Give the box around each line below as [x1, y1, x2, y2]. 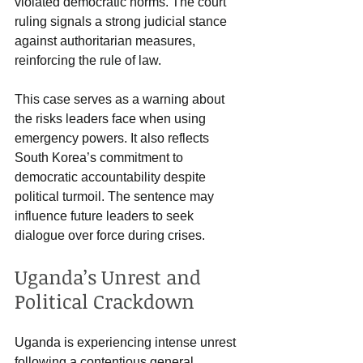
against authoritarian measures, [15, 34, 199, 49]
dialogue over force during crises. [15, 228, 205, 243]
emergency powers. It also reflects [15, 131, 212, 146]
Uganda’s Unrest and [15, 263, 206, 291]
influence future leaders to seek [15, 209, 197, 224]
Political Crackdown [15, 288, 194, 315]
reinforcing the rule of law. [15, 53, 161, 68]
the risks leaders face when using [15, 112, 209, 126]
